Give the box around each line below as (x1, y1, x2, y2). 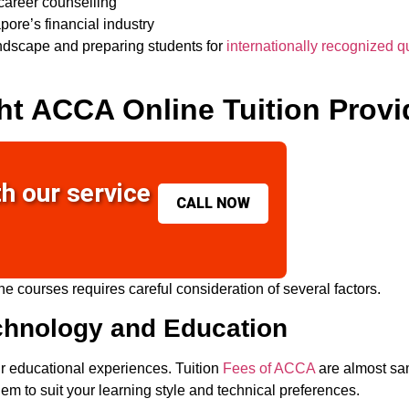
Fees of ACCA (223, 361, 315, 377)
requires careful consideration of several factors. (72, 281, 381, 298)
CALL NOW (175, 194, 250, 212)
